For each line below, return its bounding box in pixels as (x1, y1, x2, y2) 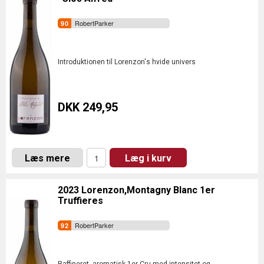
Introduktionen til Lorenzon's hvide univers (58, 58, 196, 66)
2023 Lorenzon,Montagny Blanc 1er (58, 184, 215, 196)
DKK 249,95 (58, 100, 118, 114)
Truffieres (58, 195, 103, 206)
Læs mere (25, 153, 70, 164)
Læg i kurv (125, 153, 171, 164)
